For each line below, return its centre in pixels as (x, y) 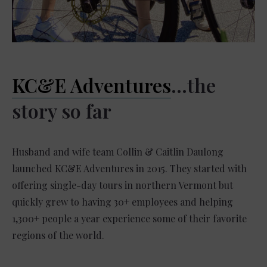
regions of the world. (58, 235)
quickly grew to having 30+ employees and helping (122, 202)
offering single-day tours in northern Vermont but (122, 185)
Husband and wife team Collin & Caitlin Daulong (118, 152)
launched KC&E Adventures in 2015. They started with (129, 169)
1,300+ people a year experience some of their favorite (129, 219)
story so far (62, 111)
